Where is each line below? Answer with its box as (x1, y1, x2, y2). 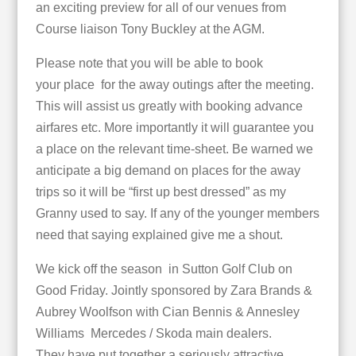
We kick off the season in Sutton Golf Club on (35, 262, 292, 276)
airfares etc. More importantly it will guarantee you (35, 121, 314, 134)
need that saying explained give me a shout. (35, 228, 283, 242)
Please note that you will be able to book (35, 56, 263, 70)
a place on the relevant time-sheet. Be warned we (35, 142, 313, 156)
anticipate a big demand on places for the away (35, 164, 300, 177)
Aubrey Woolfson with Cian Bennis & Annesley (35, 305, 300, 319)
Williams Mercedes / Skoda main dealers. (35, 327, 272, 340)
